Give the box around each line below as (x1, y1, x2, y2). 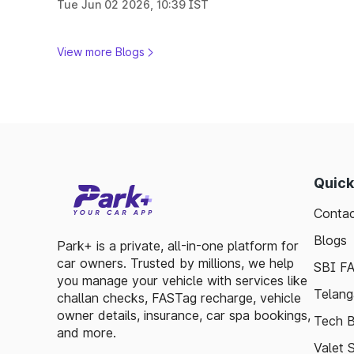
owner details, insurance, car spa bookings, (57, 307, 311, 323)
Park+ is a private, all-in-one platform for (57, 238, 299, 254)
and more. (57, 325, 116, 341)
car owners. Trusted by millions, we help (57, 255, 294, 271)
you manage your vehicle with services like (57, 273, 307, 288)
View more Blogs (57, 45, 145, 58)
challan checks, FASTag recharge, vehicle (57, 290, 301, 306)
